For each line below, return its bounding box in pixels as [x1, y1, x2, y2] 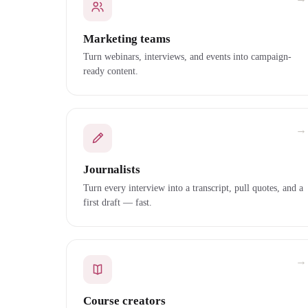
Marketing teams [83, 32, 170, 45]
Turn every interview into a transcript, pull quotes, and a [83, 181, 303, 193]
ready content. [83, 65, 138, 77]
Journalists [83, 163, 140, 177]
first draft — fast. [83, 196, 152, 208]
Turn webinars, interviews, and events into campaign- [83, 51, 291, 63]
